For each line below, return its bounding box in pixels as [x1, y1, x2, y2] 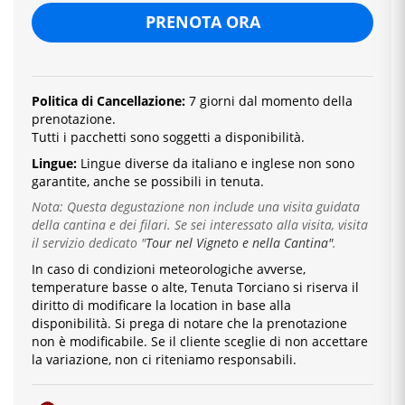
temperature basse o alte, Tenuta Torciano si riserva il [32, 278, 359, 296]
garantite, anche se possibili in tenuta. [32, 172, 264, 190]
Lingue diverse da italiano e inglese [80, 154, 295, 172]
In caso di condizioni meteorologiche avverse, [32, 259, 306, 278]
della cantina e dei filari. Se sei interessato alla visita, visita [32, 216, 368, 234]
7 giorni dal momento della [185, 92, 353, 110]
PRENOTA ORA [145, 11, 260, 33]
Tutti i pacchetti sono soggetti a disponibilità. [32, 128, 305, 146]
